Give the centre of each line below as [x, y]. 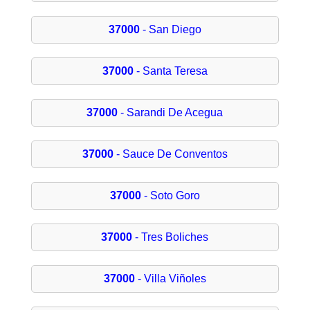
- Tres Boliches [171, 237]
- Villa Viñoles [170, 279]
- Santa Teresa [170, 71]
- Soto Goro [170, 196]
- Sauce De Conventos [170, 154]
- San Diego [170, 30]
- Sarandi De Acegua [171, 113]
